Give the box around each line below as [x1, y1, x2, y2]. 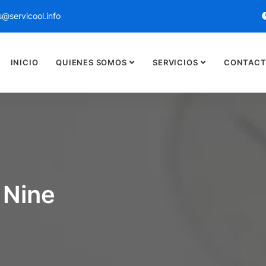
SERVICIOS [153, 58, 198, 67]
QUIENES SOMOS [56, 58, 127, 67]
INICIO [10, 58, 39, 67]
